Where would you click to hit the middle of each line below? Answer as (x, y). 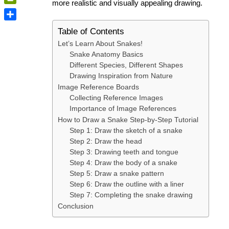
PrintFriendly (27, 10)
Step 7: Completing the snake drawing (131, 195)
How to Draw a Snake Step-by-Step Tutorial (128, 119)
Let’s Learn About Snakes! (100, 43)
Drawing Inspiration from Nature (121, 76)
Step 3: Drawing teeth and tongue (124, 152)
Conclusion (76, 206)
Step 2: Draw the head (106, 141)
